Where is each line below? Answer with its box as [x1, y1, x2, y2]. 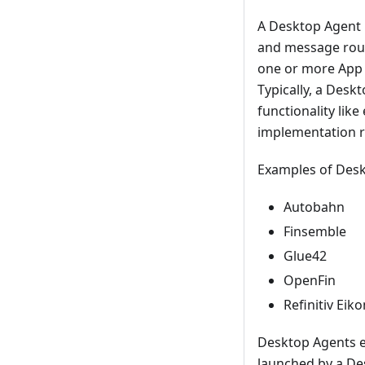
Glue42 [284, 247, 327, 266]
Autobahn [284, 198, 345, 217]
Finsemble [284, 222, 346, 241]
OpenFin [284, 271, 336, 290]
